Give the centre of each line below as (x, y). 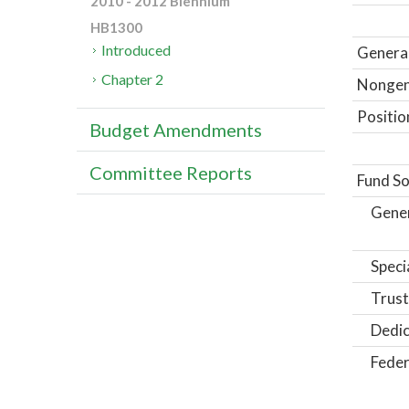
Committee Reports (171, 173)
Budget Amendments (176, 130)
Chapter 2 (133, 79)
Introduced (136, 50)
